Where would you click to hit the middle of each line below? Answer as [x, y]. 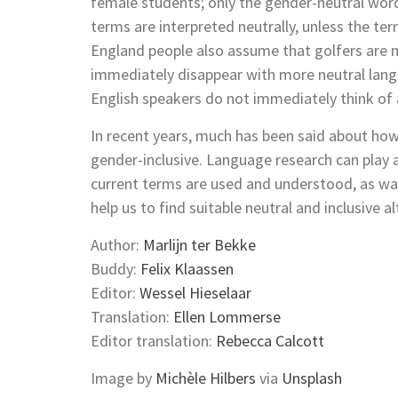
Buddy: [115, 269]
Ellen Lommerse [227, 317]
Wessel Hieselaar [195, 293]
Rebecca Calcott [270, 341]
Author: [117, 245]
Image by [123, 378]
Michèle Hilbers [206, 378]
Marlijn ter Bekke [199, 245]
